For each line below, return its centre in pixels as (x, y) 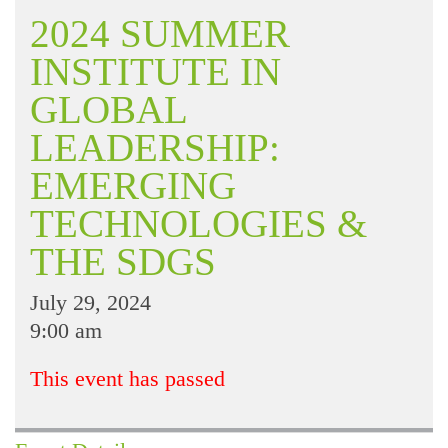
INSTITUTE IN (155, 72)
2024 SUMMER (160, 34)
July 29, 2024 (90, 303)
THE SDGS (123, 262)
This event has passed (127, 379)
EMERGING (133, 186)
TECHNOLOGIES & (198, 224)
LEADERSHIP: (155, 148)
